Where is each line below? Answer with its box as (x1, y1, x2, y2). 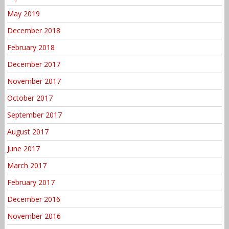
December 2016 (7, 194, 60, 204)
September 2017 (7, 109, 62, 120)
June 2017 (7, 143, 40, 153)
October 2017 (7, 93, 53, 103)
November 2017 (7, 76, 61, 86)
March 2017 (7, 160, 47, 170)
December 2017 (7, 59, 60, 69)
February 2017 (7, 177, 55, 187)
